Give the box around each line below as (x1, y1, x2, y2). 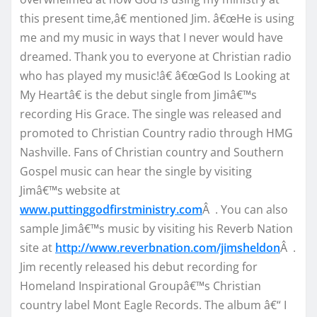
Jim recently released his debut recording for (20, 258, 258, 275)
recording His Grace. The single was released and (20, 105, 282, 122)
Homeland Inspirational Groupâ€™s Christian (20, 277, 261, 294)
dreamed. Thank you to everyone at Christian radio (20, 48, 292, 64)
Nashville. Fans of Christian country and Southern (20, 144, 284, 160)
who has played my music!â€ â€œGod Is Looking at (20, 67, 290, 83)
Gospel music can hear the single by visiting (20, 163, 252, 179)
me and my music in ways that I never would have (20, 29, 283, 45)
